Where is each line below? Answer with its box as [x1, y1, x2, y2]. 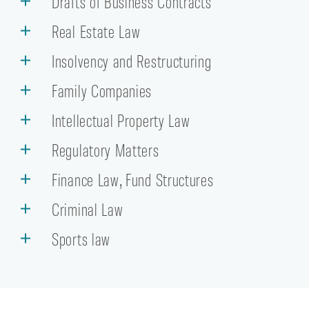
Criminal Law [52, 198, 123, 219]
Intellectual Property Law [52, 109, 190, 130]
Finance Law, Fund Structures [52, 168, 214, 190]
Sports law [52, 228, 110, 249]
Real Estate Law [52, 20, 141, 41]
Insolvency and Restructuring [52, 50, 212, 71]
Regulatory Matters [52, 139, 159, 160]
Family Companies [52, 79, 152, 101]
